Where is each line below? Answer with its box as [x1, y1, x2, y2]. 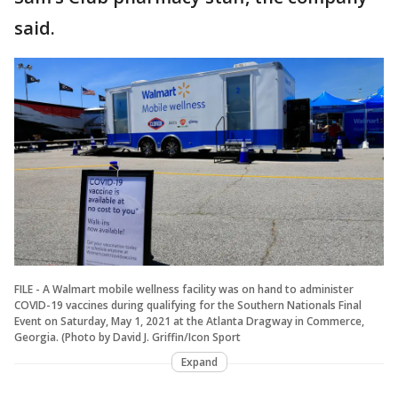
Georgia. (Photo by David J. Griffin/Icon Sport [14, 329, 241, 345]
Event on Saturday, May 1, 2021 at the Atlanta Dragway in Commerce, [14, 313, 364, 329]
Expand [180, 354, 218, 370]
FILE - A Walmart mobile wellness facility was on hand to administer [14, 281, 354, 297]
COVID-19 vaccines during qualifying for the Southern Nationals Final [14, 297, 362, 313]
